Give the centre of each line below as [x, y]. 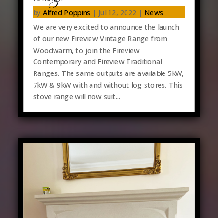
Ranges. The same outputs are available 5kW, [108, 73]
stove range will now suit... [76, 97]
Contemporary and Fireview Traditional [97, 62]
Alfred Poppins [66, 12]
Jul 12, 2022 [117, 12]
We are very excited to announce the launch [106, 27]
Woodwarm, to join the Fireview [86, 50]
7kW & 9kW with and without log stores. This [108, 85]
